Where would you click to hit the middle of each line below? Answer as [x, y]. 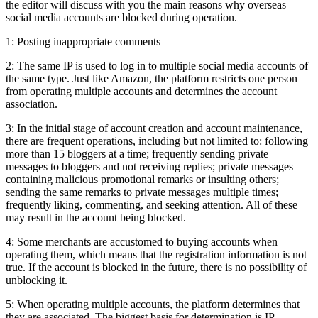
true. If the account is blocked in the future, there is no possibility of [156, 267]
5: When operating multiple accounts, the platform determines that [153, 304]
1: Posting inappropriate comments [83, 41]
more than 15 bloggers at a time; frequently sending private [137, 153]
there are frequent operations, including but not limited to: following [157, 141]
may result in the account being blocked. [96, 217]
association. [32, 104]
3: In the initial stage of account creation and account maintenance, [154, 128]
